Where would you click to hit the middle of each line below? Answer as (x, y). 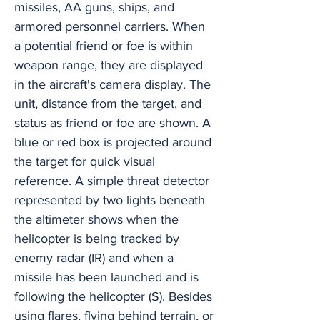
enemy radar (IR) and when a (94, 258)
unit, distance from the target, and (108, 104)
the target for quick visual (85, 161)
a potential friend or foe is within (104, 46)
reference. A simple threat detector (112, 181)
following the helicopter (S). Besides (113, 296)
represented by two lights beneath (110, 200)
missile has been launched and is (106, 277)
